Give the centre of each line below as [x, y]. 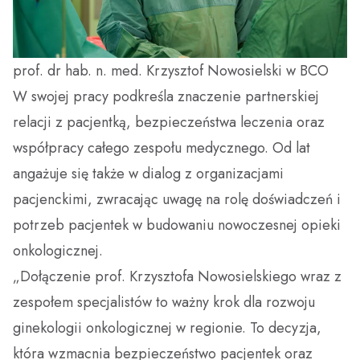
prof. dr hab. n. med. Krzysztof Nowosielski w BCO [171, 70]
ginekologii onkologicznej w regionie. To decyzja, [167, 327]
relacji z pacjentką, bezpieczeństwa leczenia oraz [169, 122]
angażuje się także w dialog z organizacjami [148, 173]
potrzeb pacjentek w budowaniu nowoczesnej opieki [177, 225]
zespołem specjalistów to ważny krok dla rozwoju [164, 302]
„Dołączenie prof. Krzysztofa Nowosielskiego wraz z [177, 276]
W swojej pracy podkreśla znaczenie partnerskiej [166, 96]
